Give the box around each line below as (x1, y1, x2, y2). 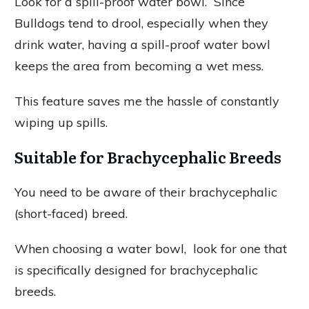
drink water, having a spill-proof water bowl (14, 37, 270, 52)
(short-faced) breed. (14, 206, 131, 221)
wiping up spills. (14, 114, 108, 130)
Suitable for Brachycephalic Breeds (14, 146, 281, 168)
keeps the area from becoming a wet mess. (14, 58, 263, 74)
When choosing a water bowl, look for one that (14, 241, 287, 257)
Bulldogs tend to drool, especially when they (14, 15, 268, 31)
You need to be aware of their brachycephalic (14, 184, 277, 200)
